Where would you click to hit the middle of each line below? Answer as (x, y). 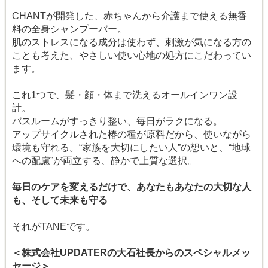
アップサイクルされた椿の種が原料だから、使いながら (132, 134)
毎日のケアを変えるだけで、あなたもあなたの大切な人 (132, 187)
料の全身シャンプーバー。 (69, 29)
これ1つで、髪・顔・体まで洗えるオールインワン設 (125, 95)
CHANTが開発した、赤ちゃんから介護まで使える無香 (130, 16)
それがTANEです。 (54, 226)
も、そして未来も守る (60, 200)
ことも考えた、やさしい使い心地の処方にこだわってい (132, 55)
